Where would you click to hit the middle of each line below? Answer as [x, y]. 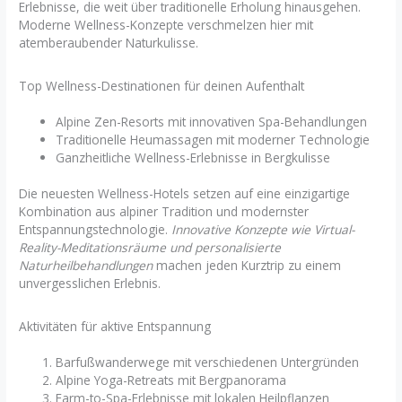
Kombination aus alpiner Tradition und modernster [164, 212]
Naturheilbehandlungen [86, 266]
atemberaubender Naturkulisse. [109, 43]
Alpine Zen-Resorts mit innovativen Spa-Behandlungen [212, 121]
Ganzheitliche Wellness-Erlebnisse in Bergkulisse [193, 157]
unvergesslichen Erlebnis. [90, 284]
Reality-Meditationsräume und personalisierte [150, 248]
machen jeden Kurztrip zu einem [247, 266]
